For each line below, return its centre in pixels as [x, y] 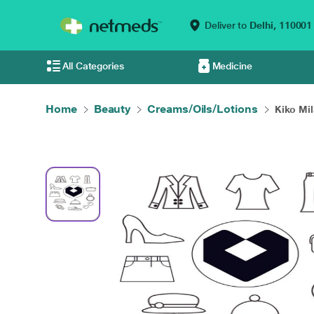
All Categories [93, 66]
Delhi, [263, 25]
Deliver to [226, 25]
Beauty [112, 109]
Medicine [232, 66]
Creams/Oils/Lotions [203, 109]
